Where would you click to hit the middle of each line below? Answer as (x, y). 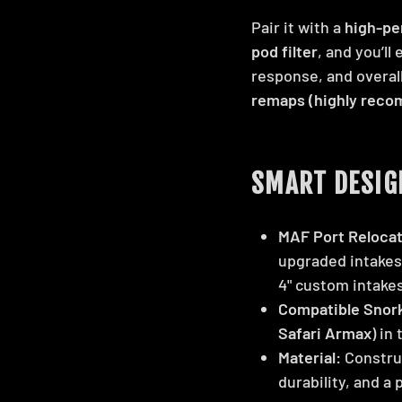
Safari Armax (325, 332)
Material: (310, 357)
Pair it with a (298, 26)
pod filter (284, 51)
